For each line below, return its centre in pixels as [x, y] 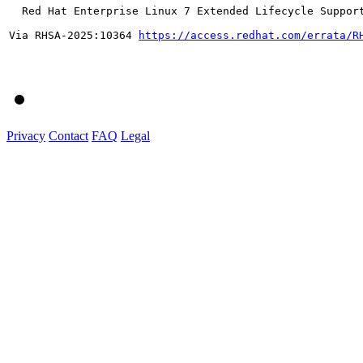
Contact [68, 135]
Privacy [26, 135]
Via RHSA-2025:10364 [74, 35]
